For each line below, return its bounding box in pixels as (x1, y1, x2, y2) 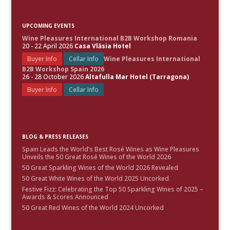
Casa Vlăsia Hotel (74, 42, 131, 50)
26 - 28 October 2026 (22, 72, 85, 81)
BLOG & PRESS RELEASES (22, 132, 88, 140)
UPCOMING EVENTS (22, 22, 74, 29)
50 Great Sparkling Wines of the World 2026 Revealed (22, 163, 178, 172)
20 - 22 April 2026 (22, 42, 74, 50)
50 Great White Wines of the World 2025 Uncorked (22, 174, 169, 183)
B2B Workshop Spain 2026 (22, 65, 104, 73)
